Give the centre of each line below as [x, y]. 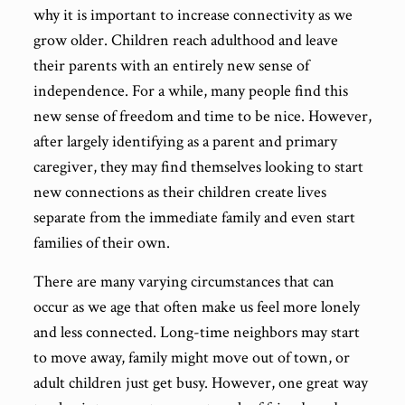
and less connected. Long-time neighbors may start [196, 332]
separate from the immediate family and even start [194, 217]
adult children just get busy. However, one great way [200, 383]
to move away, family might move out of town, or [191, 358]
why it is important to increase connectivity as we [193, 15]
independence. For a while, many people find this [190, 91]
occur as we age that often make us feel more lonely [196, 307]
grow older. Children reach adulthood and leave [185, 40]
